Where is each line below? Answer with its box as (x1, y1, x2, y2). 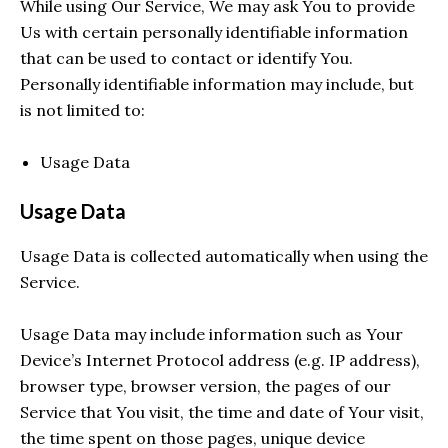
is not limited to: (20, 100, 145, 121)
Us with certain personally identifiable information (20, 22, 408, 43)
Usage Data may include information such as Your (20, 323, 403, 344)
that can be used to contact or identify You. (20, 48, 353, 69)
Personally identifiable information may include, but (20, 74, 414, 95)
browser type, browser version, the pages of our (20, 375, 391, 396)
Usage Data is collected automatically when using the (20, 245, 428, 266)
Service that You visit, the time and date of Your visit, (20, 401, 424, 422)
